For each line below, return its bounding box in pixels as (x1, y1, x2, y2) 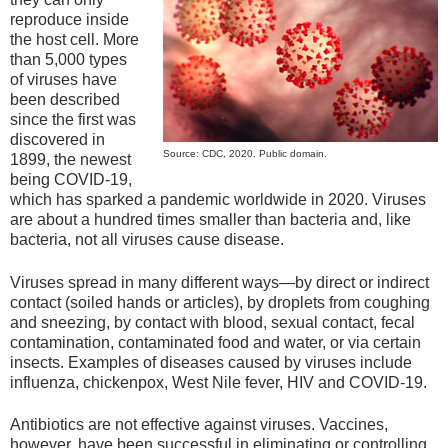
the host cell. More (10, 31, 139, 49)
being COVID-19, (10, 171, 132, 189)
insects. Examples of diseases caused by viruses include (10, 353, 412, 371)
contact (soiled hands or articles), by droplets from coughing (10, 293, 430, 311)
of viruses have (10, 71, 117, 89)
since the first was (10, 111, 136, 129)
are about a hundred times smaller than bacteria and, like (10, 211, 411, 229)
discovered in (10, 131, 105, 149)
